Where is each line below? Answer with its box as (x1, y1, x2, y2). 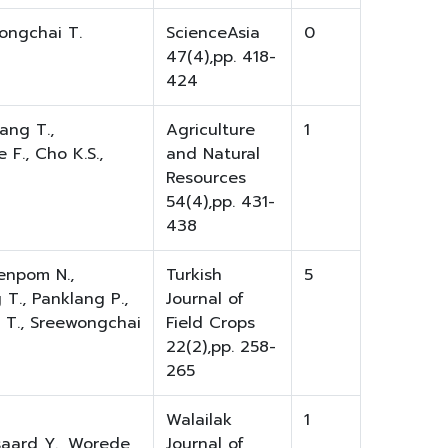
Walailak (166, 408, 232, 433)
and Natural (166, 142, 260, 167)
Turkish (166, 263, 222, 288)
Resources (166, 166, 246, 191)
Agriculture (166, 118, 255, 143)
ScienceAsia (166, 21, 260, 46)
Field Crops (166, 311, 255, 336)
